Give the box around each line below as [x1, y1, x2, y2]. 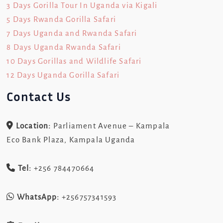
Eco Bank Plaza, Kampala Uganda [6, 135, 135, 144]
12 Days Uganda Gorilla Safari [6, 71, 120, 80]
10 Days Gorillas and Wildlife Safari [6, 57, 142, 66]
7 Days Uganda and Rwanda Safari [6, 29, 137, 38]
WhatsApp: [16, 193, 60, 202]
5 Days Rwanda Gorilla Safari [6, 15, 116, 24]
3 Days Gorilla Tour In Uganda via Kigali [6, 1, 158, 10]
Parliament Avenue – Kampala [51, 121, 170, 130]
